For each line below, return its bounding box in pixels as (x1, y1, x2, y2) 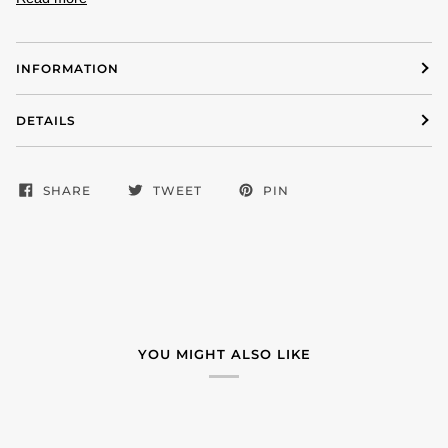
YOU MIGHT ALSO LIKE (137, 345, 311, 362)
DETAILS (16, 112, 76, 128)
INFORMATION (16, 60, 119, 76)
